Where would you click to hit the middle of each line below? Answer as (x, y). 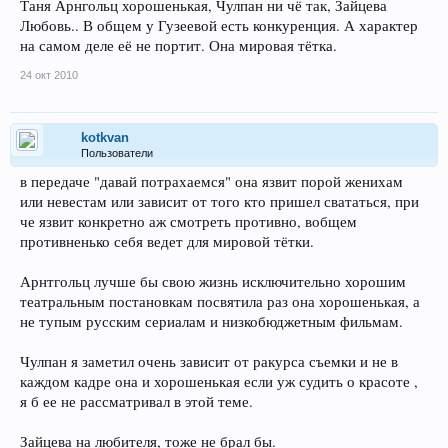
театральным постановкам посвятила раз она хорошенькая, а (220, 302)
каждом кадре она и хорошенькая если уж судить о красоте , (219, 382)
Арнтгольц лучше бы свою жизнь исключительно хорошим (213, 282)
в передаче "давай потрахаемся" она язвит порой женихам (211, 182)
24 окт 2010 (49, 75)
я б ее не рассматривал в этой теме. (136, 402)
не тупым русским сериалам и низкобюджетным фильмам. (211, 322)
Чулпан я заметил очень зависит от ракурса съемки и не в (209, 362)
